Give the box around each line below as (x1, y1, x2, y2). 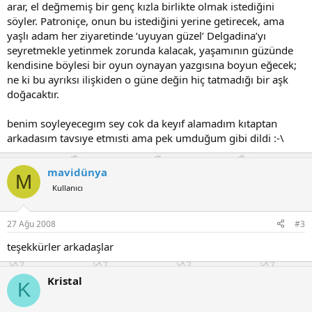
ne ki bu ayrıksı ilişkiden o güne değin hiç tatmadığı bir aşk (7, 72, 288, 86)
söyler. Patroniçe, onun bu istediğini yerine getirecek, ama (7, 14, 284, 28)
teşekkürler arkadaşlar (7, 239, 114, 253)
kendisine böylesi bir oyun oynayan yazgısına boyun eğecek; (7, 58, 297, 72)
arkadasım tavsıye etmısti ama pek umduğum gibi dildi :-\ (7, 131, 284, 145)
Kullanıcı (52, 182, 83, 193)
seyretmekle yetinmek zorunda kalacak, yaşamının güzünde (7, 43, 293, 57)
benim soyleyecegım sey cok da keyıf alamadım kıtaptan (7, 116, 277, 130)
